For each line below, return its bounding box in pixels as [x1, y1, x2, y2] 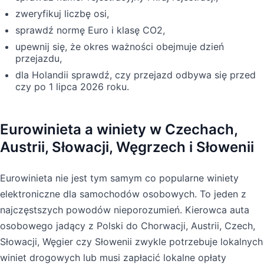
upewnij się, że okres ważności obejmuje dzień [15, 40, 224, 52]
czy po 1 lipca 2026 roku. [15, 80, 129, 93]
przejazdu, [15, 52, 62, 64]
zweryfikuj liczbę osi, [15, 7, 109, 19]
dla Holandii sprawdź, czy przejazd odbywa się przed [15, 68, 256, 81]
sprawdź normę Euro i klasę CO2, [15, 24, 165, 36]
